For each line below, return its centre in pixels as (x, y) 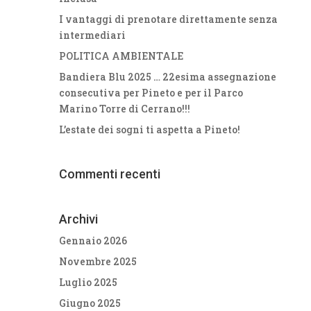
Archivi (79, 219)
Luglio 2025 (89, 282)
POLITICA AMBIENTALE (121, 56)
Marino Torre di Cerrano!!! (125, 108)
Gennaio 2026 (93, 240)
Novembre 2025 (98, 261)
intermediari (93, 35)
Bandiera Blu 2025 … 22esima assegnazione (168, 76)
